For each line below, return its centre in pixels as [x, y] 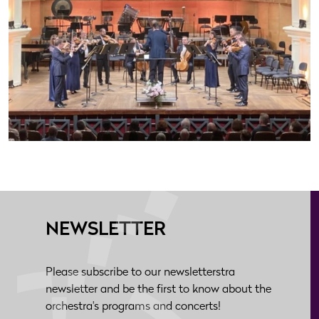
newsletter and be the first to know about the [158, 290]
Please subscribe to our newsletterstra [140, 273]
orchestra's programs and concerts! [133, 307]
